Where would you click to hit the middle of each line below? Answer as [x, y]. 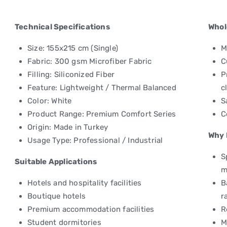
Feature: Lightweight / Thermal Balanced [102, 88]
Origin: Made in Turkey [68, 127]
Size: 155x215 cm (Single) [73, 48]
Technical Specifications [62, 27]
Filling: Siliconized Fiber [71, 74]
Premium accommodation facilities [91, 209]
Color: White [50, 101]
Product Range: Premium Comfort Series [102, 114]
